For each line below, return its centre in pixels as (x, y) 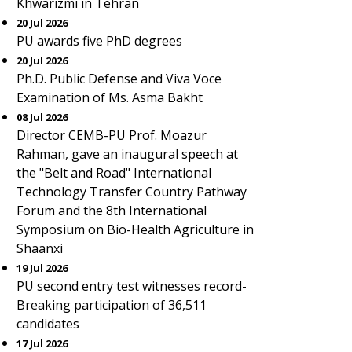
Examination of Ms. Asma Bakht (110, 97)
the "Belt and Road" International (114, 173)
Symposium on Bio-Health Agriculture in (135, 229)
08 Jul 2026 (42, 117)
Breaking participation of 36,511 (112, 305)
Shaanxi (40, 248)
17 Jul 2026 (42, 343)
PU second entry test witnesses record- (132, 286)
